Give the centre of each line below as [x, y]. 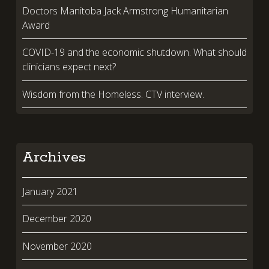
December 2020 [56, 219]
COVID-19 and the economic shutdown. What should [134, 53]
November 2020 [57, 246]
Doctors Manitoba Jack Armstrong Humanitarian [125, 11]
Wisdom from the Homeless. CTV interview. [113, 95]
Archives [54, 158]
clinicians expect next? [69, 67]
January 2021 [50, 191]
